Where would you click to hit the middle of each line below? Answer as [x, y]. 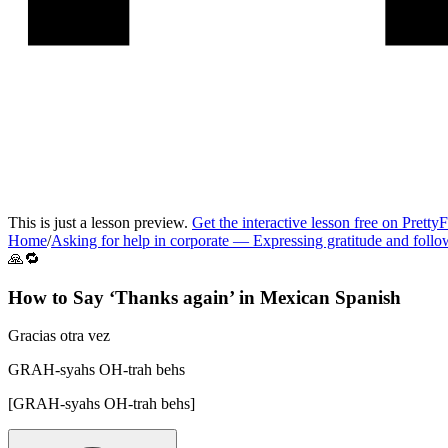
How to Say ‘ [61, 297]
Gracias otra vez [59, 336]
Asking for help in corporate [140, 240]
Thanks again [172, 297]
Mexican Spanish [330, 297]
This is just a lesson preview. [100, 222]
